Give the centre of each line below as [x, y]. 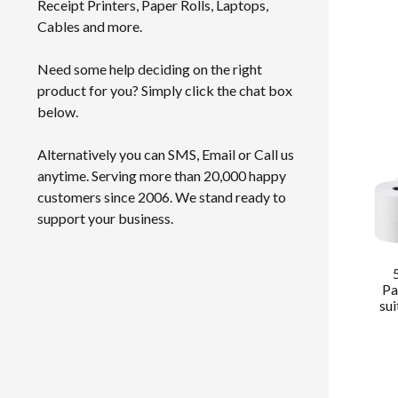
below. [58, 112]
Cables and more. [90, 27]
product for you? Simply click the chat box [165, 91]
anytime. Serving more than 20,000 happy [162, 176]
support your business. [105, 219]
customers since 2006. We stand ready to [162, 197]
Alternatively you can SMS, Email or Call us [166, 155]
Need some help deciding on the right [150, 69]
